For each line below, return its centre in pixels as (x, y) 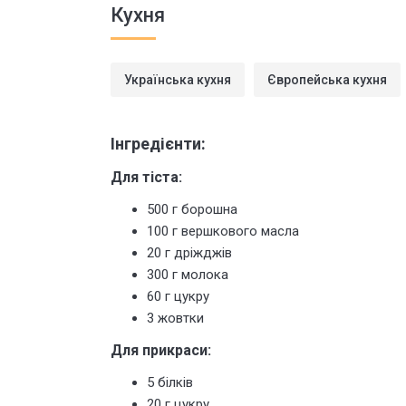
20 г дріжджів (189, 253)
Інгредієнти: (158, 144)
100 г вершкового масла (223, 231)
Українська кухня (178, 80)
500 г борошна (192, 209)
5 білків (170, 382)
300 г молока (188, 275)
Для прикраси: (161, 350)
